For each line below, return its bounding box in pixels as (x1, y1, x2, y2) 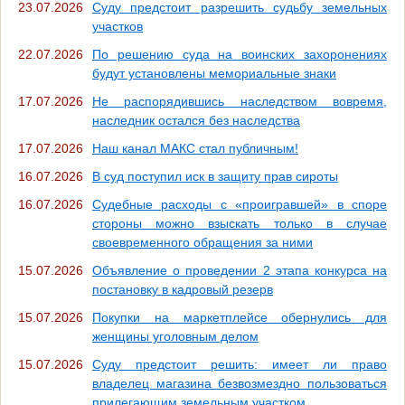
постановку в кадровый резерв (92, 282, 273, 297)
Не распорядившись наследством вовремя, (92, 94, 387, 109)
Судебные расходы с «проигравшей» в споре (92, 197, 387, 212)
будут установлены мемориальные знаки (92, 66, 336, 81)
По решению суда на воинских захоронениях (92, 47, 387, 62)
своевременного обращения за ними (92, 235, 313, 250)
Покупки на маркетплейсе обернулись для (92, 310, 387, 325)
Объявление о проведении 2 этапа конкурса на (92, 263, 387, 278)
